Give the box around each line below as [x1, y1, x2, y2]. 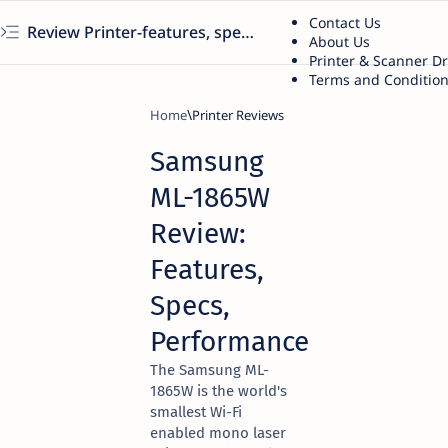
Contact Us [308, 12, 381, 32]
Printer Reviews [192, 106, 284, 124]
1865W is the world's [150, 382, 287, 400]
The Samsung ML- [150, 361, 269, 379]
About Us [308, 31, 370, 51]
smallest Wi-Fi [150, 403, 242, 421]
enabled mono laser [150, 424, 286, 442]
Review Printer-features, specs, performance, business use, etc [241, 21, 254, 43]
